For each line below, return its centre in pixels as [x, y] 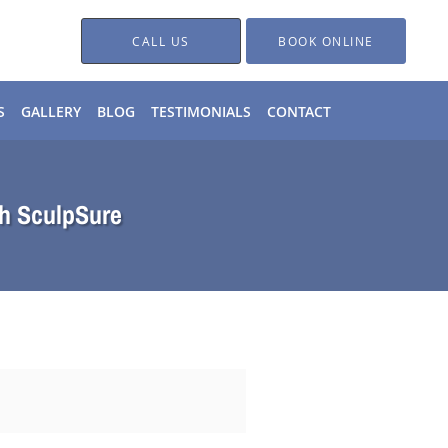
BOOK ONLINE [326, 40]
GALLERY [51, 111]
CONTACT [299, 111]
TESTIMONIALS [201, 111]
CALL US [161, 40]
